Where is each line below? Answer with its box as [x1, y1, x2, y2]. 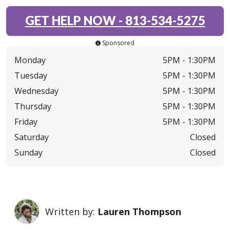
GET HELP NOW [25, 13, 116, 28]
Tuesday [14, 70, 47, 81]
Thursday [14, 101, 51, 112]
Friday [14, 116, 37, 127]
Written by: [45, 205, 98, 218]
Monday [14, 54, 46, 66]
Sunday [14, 147, 43, 158]
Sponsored [102, 39, 135, 47]
